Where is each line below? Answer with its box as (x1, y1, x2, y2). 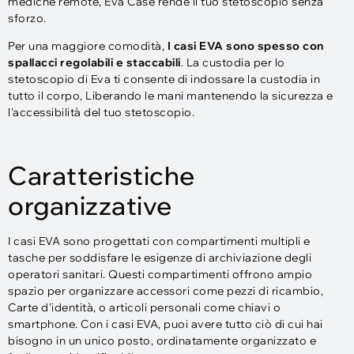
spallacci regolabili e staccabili (8, 55, 181, 70)
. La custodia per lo (180, 55, 285, 70)
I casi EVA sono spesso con (164, 38, 324, 53)
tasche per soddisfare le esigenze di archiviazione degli (8, 250, 311, 265)
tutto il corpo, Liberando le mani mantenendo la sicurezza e (8, 88, 333, 103)
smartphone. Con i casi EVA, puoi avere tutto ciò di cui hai (8, 316, 323, 331)
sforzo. (8, 10, 47, 25)
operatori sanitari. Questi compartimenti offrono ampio (8, 266, 312, 281)
